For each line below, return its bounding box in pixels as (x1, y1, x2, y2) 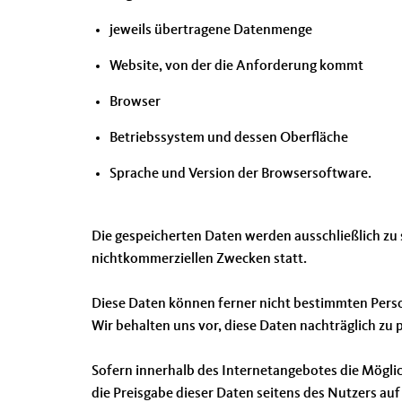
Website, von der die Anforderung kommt (109, 59, 363, 74)
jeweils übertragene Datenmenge (109, 23, 312, 38)
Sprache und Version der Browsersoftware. (109, 167, 371, 181)
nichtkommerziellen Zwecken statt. (92, 252, 307, 267)
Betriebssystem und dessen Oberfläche (109, 131, 348, 145)
